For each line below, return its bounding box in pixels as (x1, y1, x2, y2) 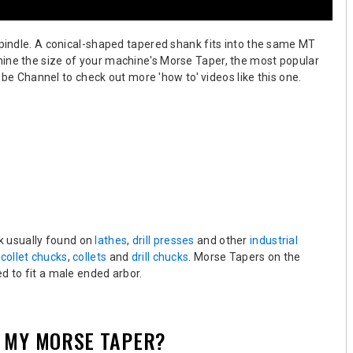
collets (72, 250, 107, 263)
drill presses (132, 233, 195, 247)
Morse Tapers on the (193, 250, 301, 263)
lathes (95, 233, 128, 247)
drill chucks (131, 250, 189, 263)
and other (194, 233, 251, 247)
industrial (250, 233, 299, 247)
